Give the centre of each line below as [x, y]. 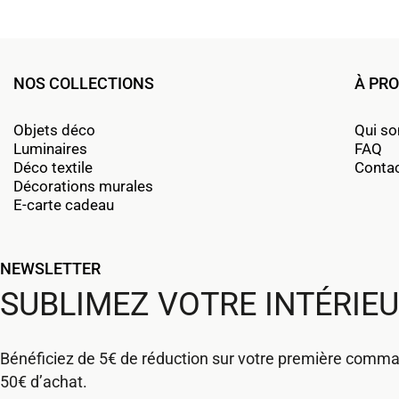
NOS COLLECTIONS [84, 83]
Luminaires [50, 148]
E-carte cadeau [64, 204]
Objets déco [54, 130]
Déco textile [53, 167]
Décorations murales [83, 186]
